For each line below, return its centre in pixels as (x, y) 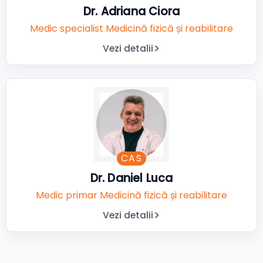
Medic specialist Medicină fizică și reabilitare (131, 28)
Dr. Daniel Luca (131, 178)
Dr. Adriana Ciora (131, 11)
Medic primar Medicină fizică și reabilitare (131, 195)
